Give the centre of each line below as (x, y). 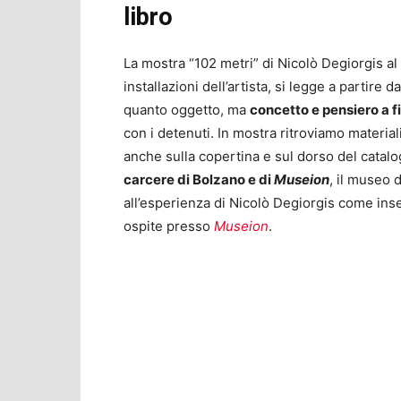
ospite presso (169, 226)
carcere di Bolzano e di (199, 180)
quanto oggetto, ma (187, 110)
